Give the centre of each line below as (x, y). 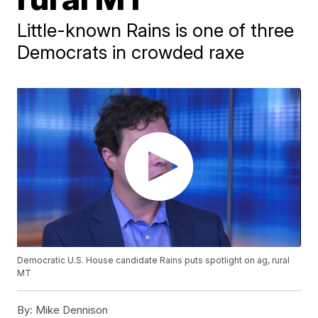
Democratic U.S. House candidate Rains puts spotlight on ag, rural (154, 261)
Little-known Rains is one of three (156, 30)
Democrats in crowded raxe (131, 52)
